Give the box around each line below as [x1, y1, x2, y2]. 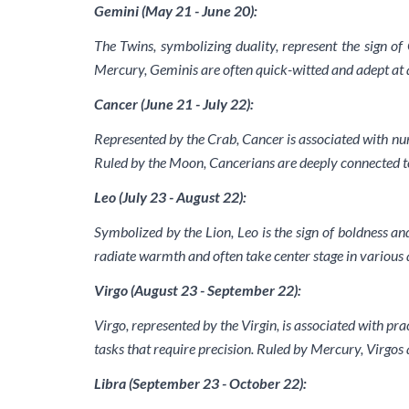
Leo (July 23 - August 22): [93, 188, 246, 205]
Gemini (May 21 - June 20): [93, 2, 257, 19]
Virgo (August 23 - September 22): [93, 281, 301, 299]
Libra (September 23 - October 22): [93, 374, 307, 392]
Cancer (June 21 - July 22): [93, 95, 254, 112]
